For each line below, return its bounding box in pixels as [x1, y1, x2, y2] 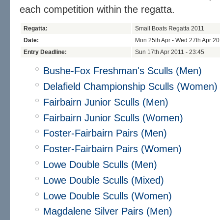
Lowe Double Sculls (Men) [43, 159, 157, 170]
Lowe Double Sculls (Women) [43, 190, 172, 201]
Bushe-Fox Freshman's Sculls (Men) [43, 65, 202, 77]
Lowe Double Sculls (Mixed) [43, 174, 164, 186]
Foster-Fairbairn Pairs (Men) [43, 128, 167, 139]
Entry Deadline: [24, 49, 67, 56]
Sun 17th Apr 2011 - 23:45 [135, 49, 204, 56]
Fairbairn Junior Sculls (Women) [43, 112, 183, 123]
